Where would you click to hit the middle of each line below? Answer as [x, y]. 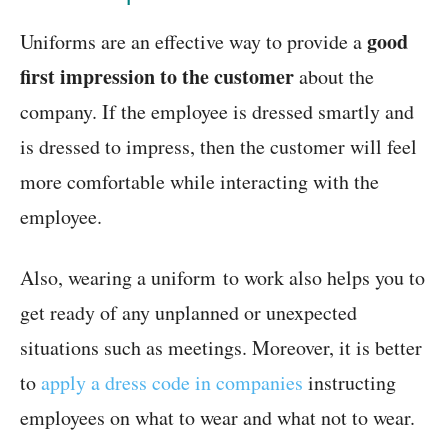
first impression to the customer [157, 77]
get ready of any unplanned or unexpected [188, 313]
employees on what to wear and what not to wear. [217, 418]
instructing [349, 383]
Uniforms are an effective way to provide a [193, 42]
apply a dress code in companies [172, 383]
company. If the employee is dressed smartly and [217, 112]
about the [334, 77]
